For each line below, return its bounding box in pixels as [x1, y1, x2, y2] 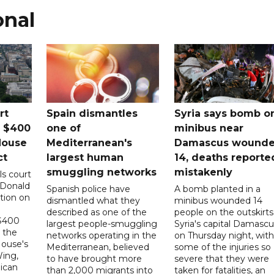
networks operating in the [46, 229, 157, 241]
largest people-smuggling [46, 218, 158, 229]
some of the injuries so [174, 241, 271, 253]
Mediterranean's [46, 136, 133, 149]
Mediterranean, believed [46, 241, 150, 253]
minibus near [174, 122, 243, 134]
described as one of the [46, 206, 147, 218]
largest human [46, 151, 124, 163]
